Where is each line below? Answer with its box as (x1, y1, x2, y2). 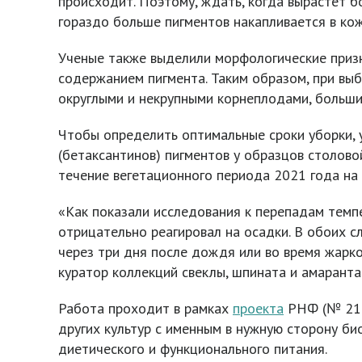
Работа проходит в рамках (58, 299, 233, 318)
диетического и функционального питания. (58, 339, 327, 358)
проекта (233, 299, 284, 318)
